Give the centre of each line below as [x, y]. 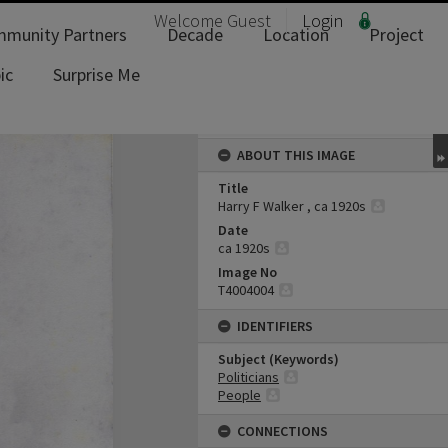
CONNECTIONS [282, 431]
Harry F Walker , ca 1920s [292, 206]
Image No [247, 272]
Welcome [190, 20]
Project [396, 34]
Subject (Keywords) [278, 359]
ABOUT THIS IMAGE [296, 155]
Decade [195, 34]
